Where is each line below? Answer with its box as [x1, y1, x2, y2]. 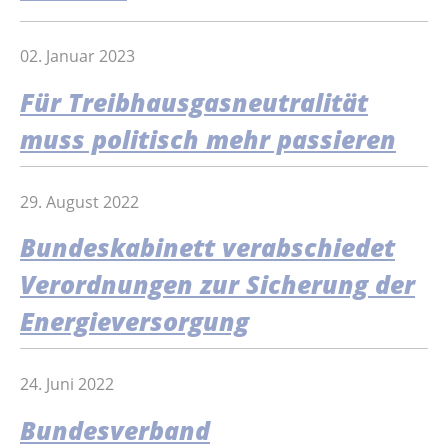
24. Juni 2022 [20, 372, 114, 395]
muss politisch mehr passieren [20, 123, 396, 157]
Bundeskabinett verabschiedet [20, 231, 395, 265]
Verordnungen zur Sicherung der [20, 268, 415, 302]
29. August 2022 [20, 190, 139, 213]
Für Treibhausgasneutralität [20, 86, 368, 120]
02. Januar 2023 [20, 45, 135, 68]
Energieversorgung [20, 305, 249, 339]
